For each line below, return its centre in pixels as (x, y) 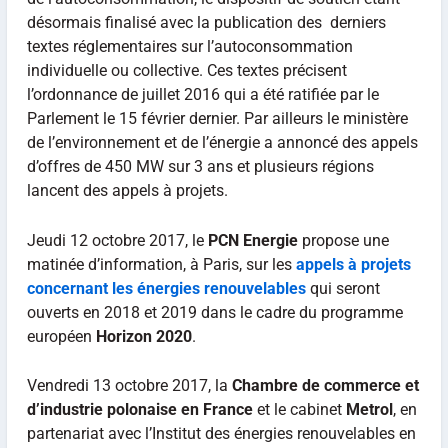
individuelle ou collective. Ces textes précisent (186, 70)
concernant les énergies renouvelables (166, 288)
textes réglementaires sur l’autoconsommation (189, 46)
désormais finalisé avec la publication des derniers (206, 22)
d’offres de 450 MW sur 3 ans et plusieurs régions (200, 166)
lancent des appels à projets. (127, 190)
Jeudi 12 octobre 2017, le (117, 240)
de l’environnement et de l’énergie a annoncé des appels (222, 142)
